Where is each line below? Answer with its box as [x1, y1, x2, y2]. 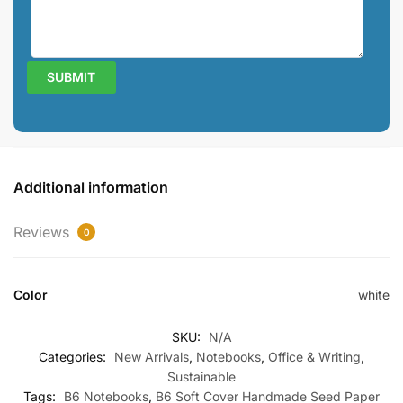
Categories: [39, 349, 110, 365]
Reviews [13, 223, 74, 242]
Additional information [13, 178, 168, 197]
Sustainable [167, 369, 236, 385]
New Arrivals [114, 349, 189, 365]
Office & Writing [268, 349, 361, 365]
